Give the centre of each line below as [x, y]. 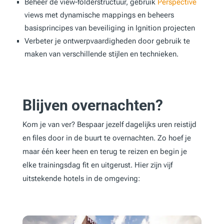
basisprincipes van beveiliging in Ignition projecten [109, 28]
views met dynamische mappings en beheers [99, 15]
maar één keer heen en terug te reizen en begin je [104, 151]
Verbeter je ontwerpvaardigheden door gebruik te [107, 41]
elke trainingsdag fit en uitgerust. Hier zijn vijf [97, 165]
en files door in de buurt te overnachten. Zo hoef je [106, 138]
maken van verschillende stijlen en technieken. [101, 54]
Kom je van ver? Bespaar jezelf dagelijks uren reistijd [109, 124]
